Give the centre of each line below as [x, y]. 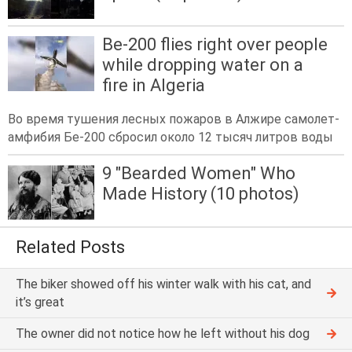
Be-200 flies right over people [215, 44]
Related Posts [70, 247]
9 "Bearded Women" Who [199, 173]
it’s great [40, 302]
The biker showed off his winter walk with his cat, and [163, 284]
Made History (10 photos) [201, 194]
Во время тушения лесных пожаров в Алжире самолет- [174, 119]
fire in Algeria [154, 85]
